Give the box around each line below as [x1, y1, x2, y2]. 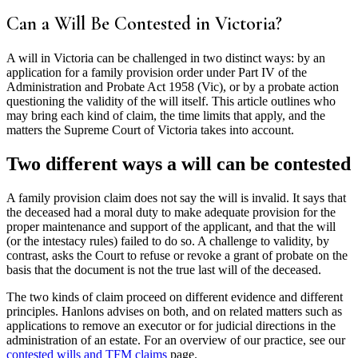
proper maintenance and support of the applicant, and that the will [6, 219, 336, 233]
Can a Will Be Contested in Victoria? [6, 11, 282, 35]
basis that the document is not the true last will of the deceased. [6, 262, 321, 276]
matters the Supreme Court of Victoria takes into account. [6, 122, 294, 137]
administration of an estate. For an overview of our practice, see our [6, 332, 345, 347]
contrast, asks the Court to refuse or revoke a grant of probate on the [6, 248, 348, 262]
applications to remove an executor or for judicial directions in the [6, 318, 336, 332]
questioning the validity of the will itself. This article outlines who [6, 93, 336, 108]
